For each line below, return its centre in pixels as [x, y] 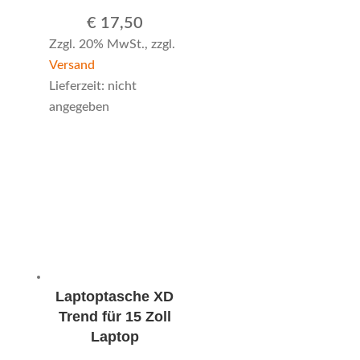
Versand [72, 65]
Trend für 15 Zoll [115, 317]
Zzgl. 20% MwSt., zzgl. [112, 44]
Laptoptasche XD [115, 297]
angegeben [79, 106]
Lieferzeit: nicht [92, 86]
